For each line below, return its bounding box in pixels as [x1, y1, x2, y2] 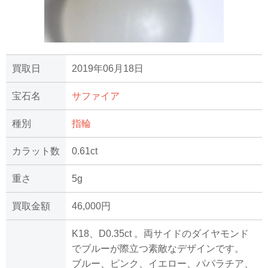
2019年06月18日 [72, 63, 144, 74]
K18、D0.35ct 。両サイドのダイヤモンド [72, 229, 249, 239]
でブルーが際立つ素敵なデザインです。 [72, 243, 244, 254]
